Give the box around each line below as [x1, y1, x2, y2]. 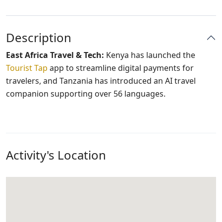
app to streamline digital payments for [48, 62, 194, 73]
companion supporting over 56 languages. [6, 88, 166, 99]
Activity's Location [6, 147, 106, 163]
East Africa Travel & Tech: [6, 50, 104, 60]
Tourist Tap [6, 62, 48, 73]
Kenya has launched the [104, 50, 195, 60]
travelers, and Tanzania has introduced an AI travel [6, 75, 196, 86]
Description [6, 29, 71, 46]
